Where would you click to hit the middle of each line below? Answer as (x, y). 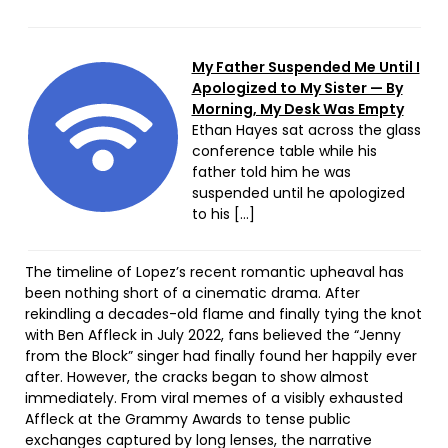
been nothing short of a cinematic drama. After (192, 292)
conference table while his (284, 151)
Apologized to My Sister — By (297, 88)
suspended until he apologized (298, 193)
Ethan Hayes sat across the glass (306, 130)
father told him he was (271, 172)
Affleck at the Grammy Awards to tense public (188, 418)
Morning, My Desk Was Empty (297, 109)
